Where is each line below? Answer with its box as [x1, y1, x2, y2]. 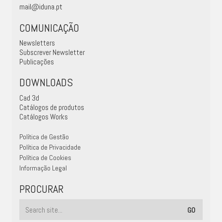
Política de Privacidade [19, 143, 81, 152]
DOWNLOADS [19, 75, 73, 89]
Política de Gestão [19, 132, 69, 141]
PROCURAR [19, 181, 63, 196]
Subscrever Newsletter [19, 48, 85, 57]
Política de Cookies [19, 153, 71, 162]
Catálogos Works [19, 111, 68, 121]
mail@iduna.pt [19, 1, 62, 12]
